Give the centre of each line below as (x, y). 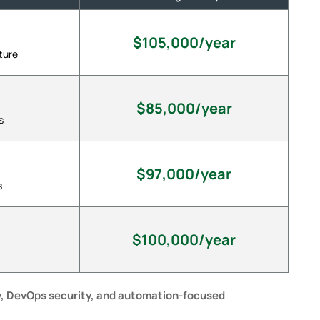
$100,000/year (184, 240)
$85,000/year (184, 108)
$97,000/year (184, 174)
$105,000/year (184, 42)
